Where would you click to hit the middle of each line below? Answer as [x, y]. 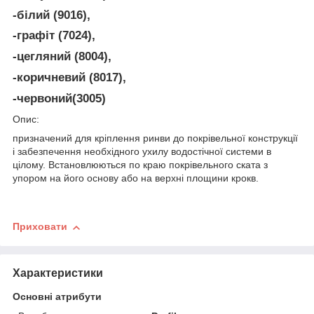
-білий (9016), [52, 15]
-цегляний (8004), [62, 57]
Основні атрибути [57, 296]
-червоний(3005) [59, 98]
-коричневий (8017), [69, 77]
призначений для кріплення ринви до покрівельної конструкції [155, 138]
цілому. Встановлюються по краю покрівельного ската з [140, 165]
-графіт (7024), [54, 36]
